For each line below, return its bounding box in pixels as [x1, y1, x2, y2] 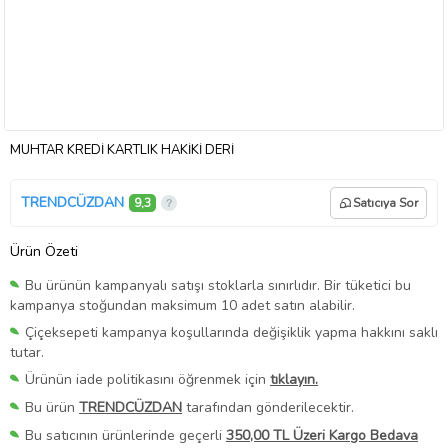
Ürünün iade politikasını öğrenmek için [25, 369, 270, 389]
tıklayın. [270, 369, 318, 389]
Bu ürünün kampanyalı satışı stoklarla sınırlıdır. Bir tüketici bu [25, 275, 411, 295]
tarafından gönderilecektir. [182, 397, 354, 417]
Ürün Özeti [10, 241, 78, 261]
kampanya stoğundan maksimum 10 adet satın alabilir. [10, 295, 355, 315]
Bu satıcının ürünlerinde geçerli [25, 426, 226, 446]
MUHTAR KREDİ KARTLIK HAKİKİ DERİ [10, 140, 234, 159]
